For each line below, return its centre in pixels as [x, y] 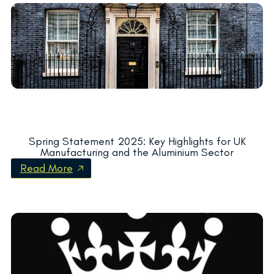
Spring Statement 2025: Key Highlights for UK [137, 141]
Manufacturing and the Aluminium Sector [137, 152]
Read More [46, 168]
